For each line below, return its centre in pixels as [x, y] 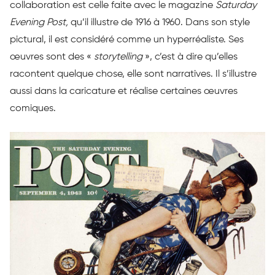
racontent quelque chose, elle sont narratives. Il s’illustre [133, 74]
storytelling [118, 57]
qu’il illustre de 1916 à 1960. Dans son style [160, 22]
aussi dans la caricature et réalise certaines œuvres [124, 91]
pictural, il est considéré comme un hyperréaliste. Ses [127, 40]
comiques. [33, 108]
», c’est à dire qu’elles [190, 57]
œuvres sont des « [52, 57]
